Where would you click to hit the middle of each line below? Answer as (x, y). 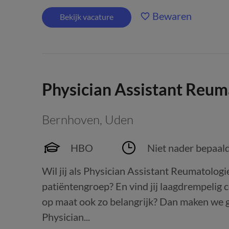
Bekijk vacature (87, 17)
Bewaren (172, 16)
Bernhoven (71, 120)
